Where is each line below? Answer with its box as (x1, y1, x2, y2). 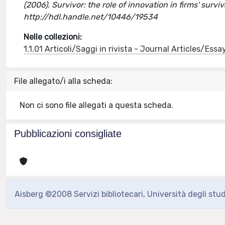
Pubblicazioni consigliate (14, 128, 122, 139)
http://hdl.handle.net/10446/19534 (24, 12, 158, 22)
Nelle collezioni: (24, 32, 82, 42)
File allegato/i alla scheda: (14, 76, 113, 86)
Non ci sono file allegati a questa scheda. (20, 100, 174, 110)
